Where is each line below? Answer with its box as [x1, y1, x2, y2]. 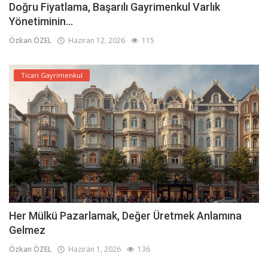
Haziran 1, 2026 [65, 244, 121, 255]
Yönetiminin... [9, 14, 73, 28]
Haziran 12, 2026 [65, 35, 125, 45]
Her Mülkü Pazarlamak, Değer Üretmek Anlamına [9, 209, 242, 223]
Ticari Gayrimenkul [21, 70, 83, 80]
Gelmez [9, 224, 45, 237]
